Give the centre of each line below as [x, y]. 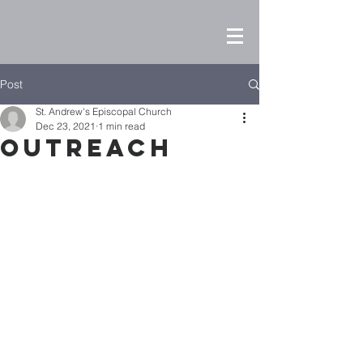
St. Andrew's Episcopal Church [104, 111]
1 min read [122, 126]
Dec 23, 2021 [66, 126]
